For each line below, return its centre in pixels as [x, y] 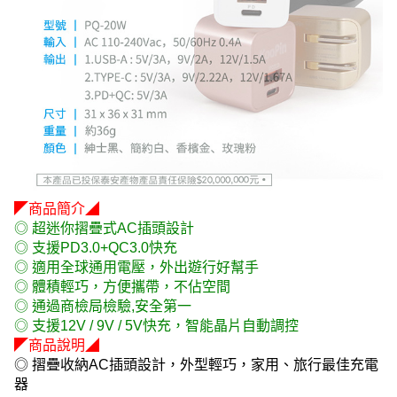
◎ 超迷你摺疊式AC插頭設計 [104, 228]
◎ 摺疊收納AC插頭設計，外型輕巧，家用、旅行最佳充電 [196, 365]
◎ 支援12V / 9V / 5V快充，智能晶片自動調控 [156, 326]
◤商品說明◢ [57, 345]
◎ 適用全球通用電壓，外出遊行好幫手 [136, 267]
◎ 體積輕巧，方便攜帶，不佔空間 [122, 287]
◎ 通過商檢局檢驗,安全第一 [103, 306]
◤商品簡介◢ [57, 209]
